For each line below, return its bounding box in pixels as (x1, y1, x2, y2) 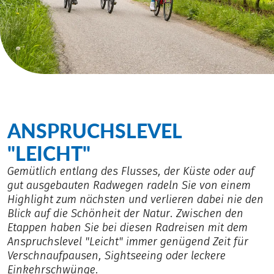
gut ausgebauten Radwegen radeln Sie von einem (7, 178, 251, 192)
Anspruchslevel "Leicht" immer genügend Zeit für (7, 234, 249, 248)
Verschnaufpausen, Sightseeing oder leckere (7, 248, 226, 262)
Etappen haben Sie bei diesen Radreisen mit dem (7, 220, 248, 234)
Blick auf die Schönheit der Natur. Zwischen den (7, 206, 244, 220)
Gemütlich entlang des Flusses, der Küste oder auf (7, 164, 255, 178)
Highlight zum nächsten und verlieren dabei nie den (7, 192, 264, 206)
